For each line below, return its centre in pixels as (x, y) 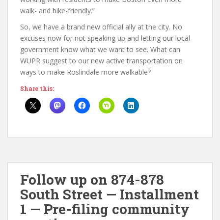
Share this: (37, 88)
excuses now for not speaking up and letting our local (105, 38)
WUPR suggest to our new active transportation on (101, 60)
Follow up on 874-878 (92, 179)
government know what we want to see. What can (100, 49)
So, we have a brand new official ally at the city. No (101, 27)
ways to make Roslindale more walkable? (85, 72)
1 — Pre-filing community (105, 209)
